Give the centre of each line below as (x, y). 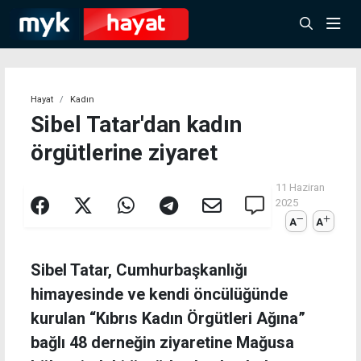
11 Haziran (300, 187)
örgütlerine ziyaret (124, 153)
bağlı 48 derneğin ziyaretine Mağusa (162, 343)
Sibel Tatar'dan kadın (136, 124)
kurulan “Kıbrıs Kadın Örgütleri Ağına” (168, 319)
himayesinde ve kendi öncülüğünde (159, 295)
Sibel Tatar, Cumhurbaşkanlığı (139, 270)
